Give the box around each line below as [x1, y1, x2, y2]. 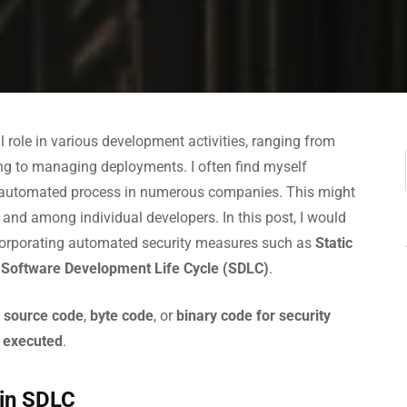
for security [256, 307, 331, 324]
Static [315, 234, 352, 252]
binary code [176, 307, 253, 324]
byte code [90, 307, 154, 324]
